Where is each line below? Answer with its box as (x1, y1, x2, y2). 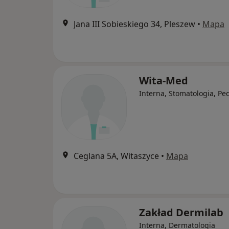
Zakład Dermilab (139, 205, 223, 220)
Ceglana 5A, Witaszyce (74, 150, 159, 162)
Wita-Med (139, 74, 188, 88)
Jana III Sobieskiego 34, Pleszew (74, 18, 195, 30)
